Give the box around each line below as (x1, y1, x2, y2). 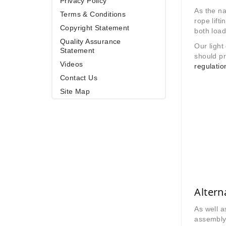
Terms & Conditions (60, 10, 126, 18)
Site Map (60, 87, 90, 95)
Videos (60, 60, 83, 68)
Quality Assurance (60, 37, 121, 45)
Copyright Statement (60, 24, 130, 32)
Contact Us (60, 74, 97, 82)
